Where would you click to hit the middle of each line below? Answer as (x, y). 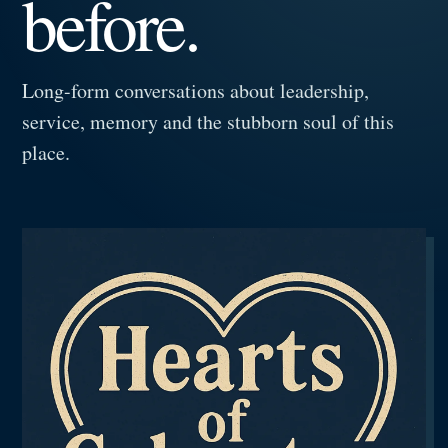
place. (46, 152)
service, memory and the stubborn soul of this (208, 121)
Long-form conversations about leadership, (196, 90)
